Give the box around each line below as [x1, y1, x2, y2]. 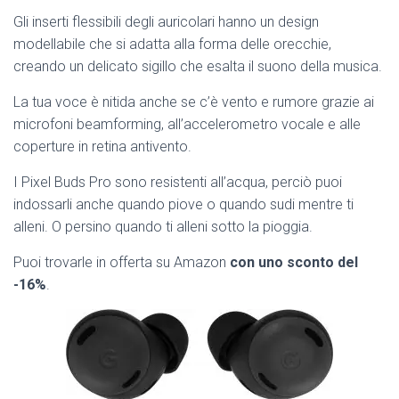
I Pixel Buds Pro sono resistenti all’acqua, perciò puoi [13, 174, 342, 191]
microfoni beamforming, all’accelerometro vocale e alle [13, 116, 361, 134]
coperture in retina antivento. [13, 138, 191, 156]
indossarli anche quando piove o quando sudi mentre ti [13, 196, 354, 214]
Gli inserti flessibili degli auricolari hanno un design [13, 13, 319, 31]
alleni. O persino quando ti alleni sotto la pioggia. [13, 218, 313, 236]
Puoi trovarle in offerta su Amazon [13, 254, 230, 272]
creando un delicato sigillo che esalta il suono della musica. [13, 58, 382, 76]
